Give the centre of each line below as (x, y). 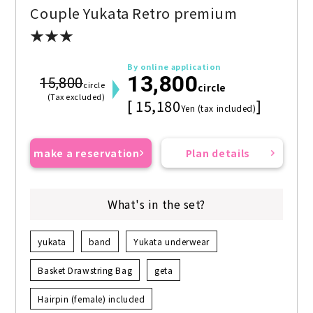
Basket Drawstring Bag (85, 270)
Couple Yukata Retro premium (134, 13)
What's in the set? (156, 204)
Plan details (218, 153)
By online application (174, 67)
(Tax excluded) (76, 97)
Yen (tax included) (218, 108)
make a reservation (87, 153)
